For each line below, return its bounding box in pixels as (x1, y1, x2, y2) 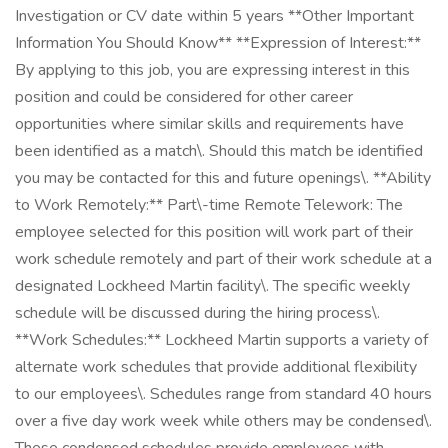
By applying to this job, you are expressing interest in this (15, 59, 410, 81)
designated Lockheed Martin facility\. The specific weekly (15, 275, 410, 297)
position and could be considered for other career (15, 86, 353, 108)
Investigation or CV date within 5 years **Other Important (15, 5, 414, 27)
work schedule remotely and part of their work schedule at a (15, 248, 432, 270)
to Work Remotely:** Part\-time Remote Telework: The (15, 194, 403, 216)
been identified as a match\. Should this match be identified (15, 140, 423, 162)
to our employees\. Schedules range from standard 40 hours (15, 383, 432, 405)
